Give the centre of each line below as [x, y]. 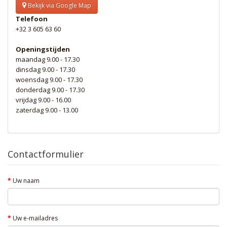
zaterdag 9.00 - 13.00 [47, 110]
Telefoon [32, 19]
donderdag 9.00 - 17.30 [50, 90]
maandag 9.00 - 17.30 [48, 59]
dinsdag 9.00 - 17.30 [45, 69]
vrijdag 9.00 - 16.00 [43, 100]
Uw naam [26, 181]
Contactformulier [46, 154]
